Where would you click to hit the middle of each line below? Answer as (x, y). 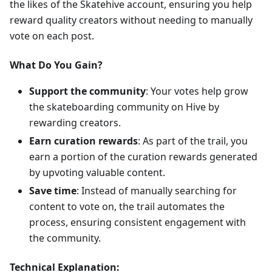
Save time (53, 191)
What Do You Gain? (56, 65)
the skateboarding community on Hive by (124, 107)
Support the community (87, 91)
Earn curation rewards (83, 141)
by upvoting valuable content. (97, 172)
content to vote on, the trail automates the (127, 206)
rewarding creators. (75, 123)
